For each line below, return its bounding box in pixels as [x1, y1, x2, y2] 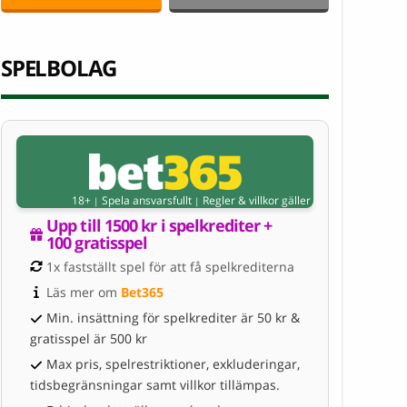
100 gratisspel [46, 231, 148, 253]
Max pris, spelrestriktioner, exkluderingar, [46, 354, 300, 372]
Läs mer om [46, 283, 121, 301]
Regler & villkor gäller [203, 192, 311, 208]
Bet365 [121, 283, 164, 301]
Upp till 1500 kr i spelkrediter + [46, 213, 276, 236]
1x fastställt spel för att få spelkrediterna [46, 257, 294, 275]
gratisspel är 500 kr [30, 329, 147, 347]
